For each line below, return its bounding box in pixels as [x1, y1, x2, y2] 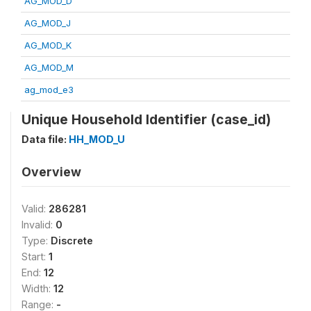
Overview [22, 165, 81, 179]
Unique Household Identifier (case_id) [22, 111, 271, 128]
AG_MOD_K [24, 40, 72, 51]
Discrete [51, 235, 93, 246]
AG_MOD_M [24, 62, 74, 73]
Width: [22, 283, 53, 294]
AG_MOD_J [24, 17, 71, 28]
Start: [22, 251, 49, 262]
